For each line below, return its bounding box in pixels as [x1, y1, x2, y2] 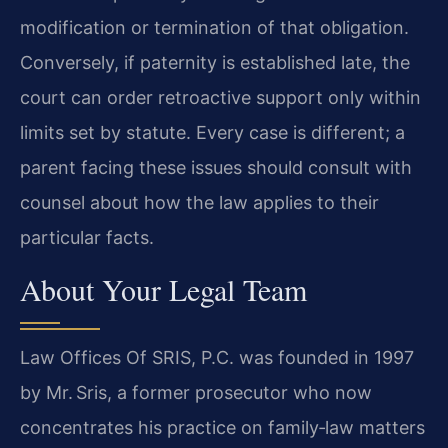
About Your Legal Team [20, 269, 307, 310]
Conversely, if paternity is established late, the [20, 51, 410, 73]
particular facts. [20, 226, 154, 248]
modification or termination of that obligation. [20, 16, 409, 38]
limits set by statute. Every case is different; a [20, 121, 405, 143]
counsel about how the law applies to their [20, 191, 379, 213]
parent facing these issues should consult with [20, 156, 412, 178]
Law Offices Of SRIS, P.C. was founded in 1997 [20, 347, 414, 369]
